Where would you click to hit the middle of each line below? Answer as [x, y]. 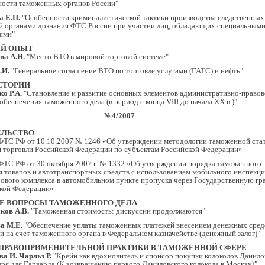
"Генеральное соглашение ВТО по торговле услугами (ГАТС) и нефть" [126, 71]
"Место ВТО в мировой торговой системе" [97, 56]
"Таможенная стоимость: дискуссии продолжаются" [117, 211]
